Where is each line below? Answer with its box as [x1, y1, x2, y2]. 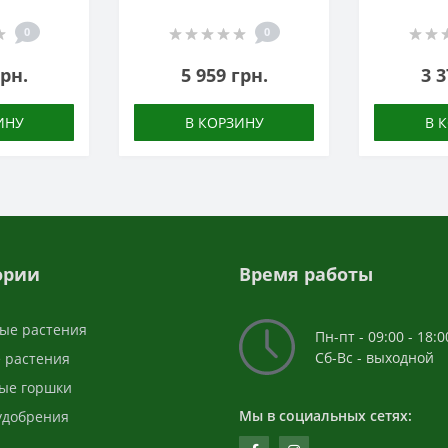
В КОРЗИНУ [184, 113, 264, 132]
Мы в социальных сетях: [239, 406, 412, 425]
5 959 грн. [180, 63, 268, 87]
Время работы [239, 262, 373, 286]
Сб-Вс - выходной [315, 348, 434, 367]
